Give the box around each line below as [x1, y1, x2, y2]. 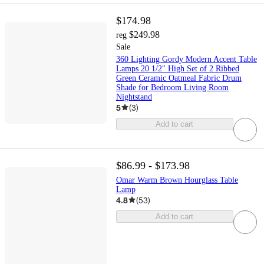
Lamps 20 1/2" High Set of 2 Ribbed [115, 64, 239, 73]
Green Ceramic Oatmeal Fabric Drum [115, 73, 242, 82]
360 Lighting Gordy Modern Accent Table [115, 54, 257, 64]
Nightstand [115, 92, 152, 101]
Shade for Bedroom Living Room [115, 82, 229, 92]
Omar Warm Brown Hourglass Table [115, 175, 238, 184]
